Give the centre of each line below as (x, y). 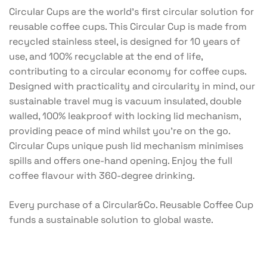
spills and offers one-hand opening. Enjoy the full (121, 161)
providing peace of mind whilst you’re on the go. (119, 131)
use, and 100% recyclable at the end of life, (106, 57)
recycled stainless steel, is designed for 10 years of (125, 42)
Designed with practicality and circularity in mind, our (132, 86)
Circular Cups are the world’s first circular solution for (131, 12)
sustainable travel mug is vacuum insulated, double (125, 101)
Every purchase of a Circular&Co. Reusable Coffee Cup (131, 205)
